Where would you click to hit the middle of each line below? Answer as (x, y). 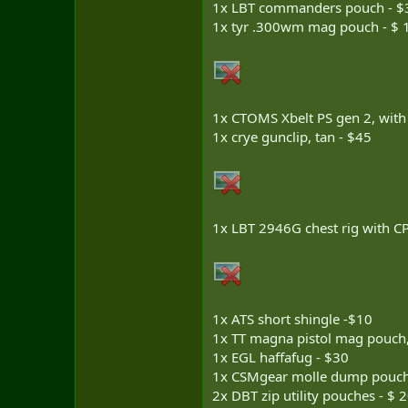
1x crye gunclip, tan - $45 (292, 137)
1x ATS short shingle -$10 (292, 319)
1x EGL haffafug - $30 (280, 357)
